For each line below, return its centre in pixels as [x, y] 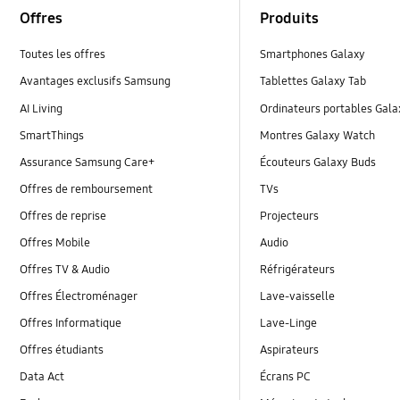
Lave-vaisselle [298, 296]
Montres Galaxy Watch [318, 135]
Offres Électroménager [79, 296]
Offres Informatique [71, 324]
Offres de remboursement [87, 189]
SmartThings [52, 135]
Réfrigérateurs [298, 269]
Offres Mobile [55, 242]
